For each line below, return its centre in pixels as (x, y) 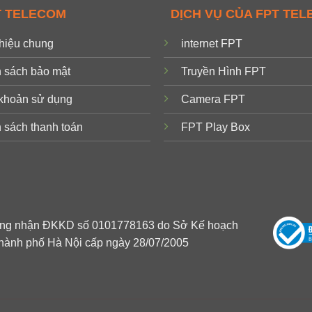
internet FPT (212, 44)
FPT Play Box (216, 127)
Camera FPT (213, 100)
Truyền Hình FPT (224, 72)
